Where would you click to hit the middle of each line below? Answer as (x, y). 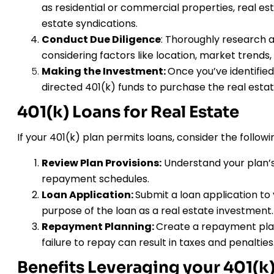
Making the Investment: (105, 72)
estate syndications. (90, 24)
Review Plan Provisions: (102, 163)
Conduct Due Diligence (101, 40)
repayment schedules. (95, 179)
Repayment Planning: (99, 227)
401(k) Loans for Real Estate (128, 113)
